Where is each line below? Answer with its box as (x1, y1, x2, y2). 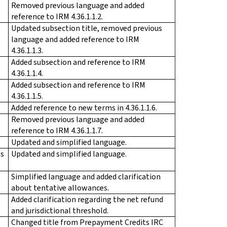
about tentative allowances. (11, 182, 109, 193)
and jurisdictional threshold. (11, 205, 108, 216)
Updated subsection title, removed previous (11, 22, 162, 33)
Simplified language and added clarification (11, 171, 161, 182)
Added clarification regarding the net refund (11, 194, 163, 205)
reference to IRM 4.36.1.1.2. (11, 11, 103, 22)
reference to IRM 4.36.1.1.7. (11, 125, 103, 136)
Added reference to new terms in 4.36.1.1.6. (11, 102, 157, 113)
